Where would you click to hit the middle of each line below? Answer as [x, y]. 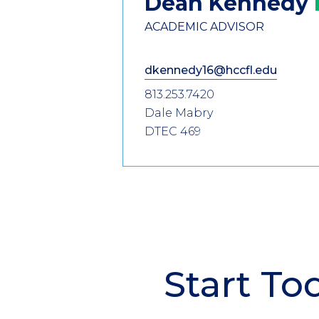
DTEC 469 [173, 131]
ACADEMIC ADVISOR [204, 26]
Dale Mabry [179, 113]
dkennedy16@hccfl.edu [211, 70]
